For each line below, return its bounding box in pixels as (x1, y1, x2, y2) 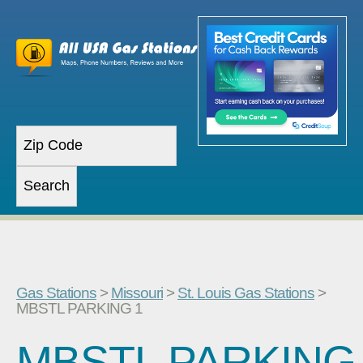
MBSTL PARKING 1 (16, 299, 143, 317)
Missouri (111, 284, 163, 301)
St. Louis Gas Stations (177, 284, 314, 301)
